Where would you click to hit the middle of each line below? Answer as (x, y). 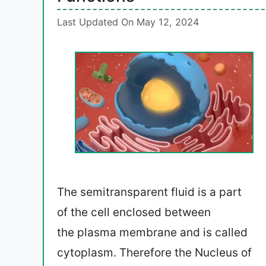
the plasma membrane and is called (152, 233)
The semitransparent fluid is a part (149, 192)
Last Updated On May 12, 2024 (128, 22)
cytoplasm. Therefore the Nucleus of (154, 253)
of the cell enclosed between (134, 213)
